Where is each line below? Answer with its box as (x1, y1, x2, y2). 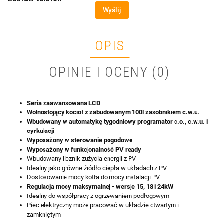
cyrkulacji (27, 127, 54, 135)
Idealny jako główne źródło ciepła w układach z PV (27, 164, 167, 172)
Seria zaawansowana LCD (27, 99, 100, 107)
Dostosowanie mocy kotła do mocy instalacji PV (27, 174, 160, 181)
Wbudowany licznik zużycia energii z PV (27, 155, 136, 163)
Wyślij (103, 6, 121, 14)
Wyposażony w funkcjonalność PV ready (27, 146, 141, 153)
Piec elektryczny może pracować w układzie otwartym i (27, 201, 179, 209)
